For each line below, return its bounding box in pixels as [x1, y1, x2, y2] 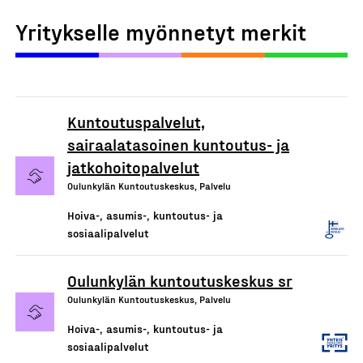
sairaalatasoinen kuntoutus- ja [67, 134, 289, 154]
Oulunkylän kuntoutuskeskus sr [67, 270, 293, 290]
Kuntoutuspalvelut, [67, 111, 205, 131]
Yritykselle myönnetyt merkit [15, 17, 306, 45]
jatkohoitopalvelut [67, 156, 199, 177]
